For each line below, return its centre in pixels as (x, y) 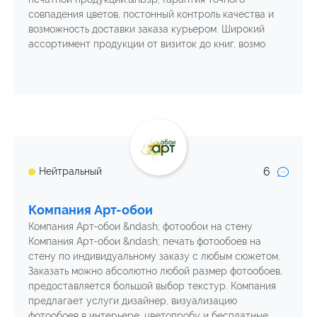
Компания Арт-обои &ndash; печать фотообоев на (145, 241)
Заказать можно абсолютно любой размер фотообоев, (155, 271)
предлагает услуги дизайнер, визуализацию (133, 300)
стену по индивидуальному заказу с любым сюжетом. (154, 256)
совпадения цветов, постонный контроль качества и (151, 14)
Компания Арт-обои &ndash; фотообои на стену (140, 226)
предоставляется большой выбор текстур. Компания (152, 286)
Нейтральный (70, 172)
